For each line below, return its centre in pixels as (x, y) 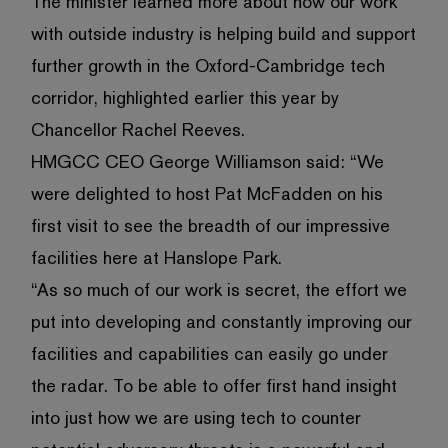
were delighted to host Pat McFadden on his (206, 193)
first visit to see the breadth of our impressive (210, 225)
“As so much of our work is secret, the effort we (218, 289)
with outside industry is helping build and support (223, 33)
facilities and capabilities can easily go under (209, 353)
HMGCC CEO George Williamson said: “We (207, 161)
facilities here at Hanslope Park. (156, 257)
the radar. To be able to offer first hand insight (213, 385)
